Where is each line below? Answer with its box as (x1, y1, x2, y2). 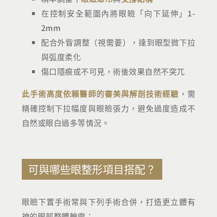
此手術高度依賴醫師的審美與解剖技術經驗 (21, 88, 179, 99)
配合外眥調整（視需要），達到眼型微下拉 (41, 36, 196, 48)
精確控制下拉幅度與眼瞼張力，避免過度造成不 (21, 102, 196, 114)
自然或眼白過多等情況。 (21, 117, 110, 128)
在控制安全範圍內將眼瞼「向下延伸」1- (41, 7, 196, 19)
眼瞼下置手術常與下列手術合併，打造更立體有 (21, 196, 196, 207)
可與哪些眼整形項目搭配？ (28, 161, 156, 176)
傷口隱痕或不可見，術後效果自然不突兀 (41, 65, 185, 77)
